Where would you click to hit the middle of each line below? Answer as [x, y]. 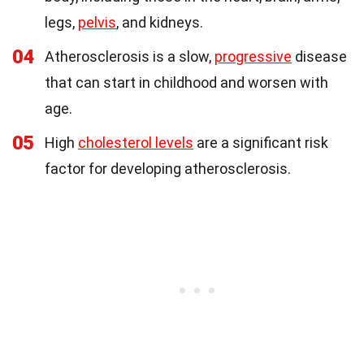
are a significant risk [261, 143]
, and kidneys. [160, 23]
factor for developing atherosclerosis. [168, 169]
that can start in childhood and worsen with [186, 83]
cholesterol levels [136, 143]
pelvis [97, 23]
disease [319, 57]
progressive [253, 57]
